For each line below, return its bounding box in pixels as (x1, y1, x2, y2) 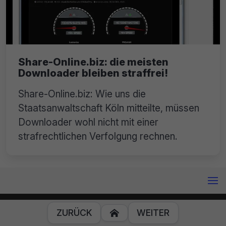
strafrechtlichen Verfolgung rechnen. (18, 130, 178, 143)
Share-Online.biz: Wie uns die (18, 88, 146, 100)
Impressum (74, 205, 109, 214)
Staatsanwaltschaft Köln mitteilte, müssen (18, 102, 199, 115)
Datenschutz (111, 205, 152, 214)
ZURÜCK (56, 207, 92, 218)
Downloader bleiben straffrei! (18, 67, 168, 80)
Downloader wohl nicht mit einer (18, 116, 158, 129)
